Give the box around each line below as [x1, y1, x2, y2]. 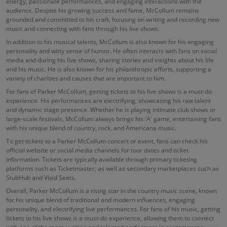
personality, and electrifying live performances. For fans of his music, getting [6, 205, 220, 213]
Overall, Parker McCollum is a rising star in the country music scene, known [6, 186, 217, 195]
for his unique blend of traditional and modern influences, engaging [6, 196, 195, 204]
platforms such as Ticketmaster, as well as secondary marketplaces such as [6, 164, 219, 173]
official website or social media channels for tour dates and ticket [6, 146, 188, 155]
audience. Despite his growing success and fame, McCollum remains [6, 6, 199, 15]
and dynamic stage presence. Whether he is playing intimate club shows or [6, 105, 216, 114]
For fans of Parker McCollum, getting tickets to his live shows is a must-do [6, 87, 212, 96]
